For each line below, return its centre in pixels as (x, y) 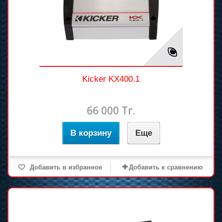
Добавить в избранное (65, 167)
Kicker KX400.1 (111, 79)
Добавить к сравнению (166, 167)
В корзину (91, 133)
